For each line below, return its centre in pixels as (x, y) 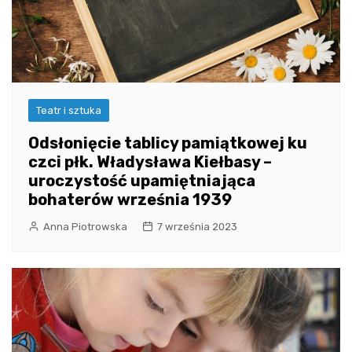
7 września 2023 (197, 227)
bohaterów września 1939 (130, 200)
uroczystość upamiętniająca (142, 181)
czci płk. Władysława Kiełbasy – (150, 162)
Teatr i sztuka (69, 111)
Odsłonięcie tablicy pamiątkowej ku (168, 143)
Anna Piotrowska (85, 227)
